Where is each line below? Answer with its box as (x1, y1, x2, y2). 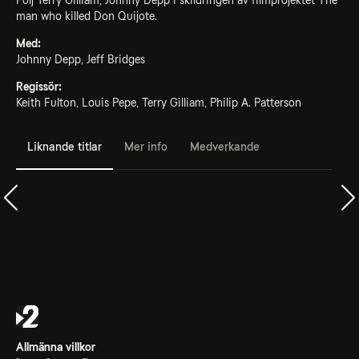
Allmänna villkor (16, 341, 95, 353)
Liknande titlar (27, 139, 102, 153)
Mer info (124, 139, 167, 153)
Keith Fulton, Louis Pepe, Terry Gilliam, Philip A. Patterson (16, 96, 301, 109)
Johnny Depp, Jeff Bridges (16, 53, 145, 66)
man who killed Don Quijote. (16, 10, 157, 22)
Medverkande (190, 139, 260, 153)
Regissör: (16, 80, 62, 93)
